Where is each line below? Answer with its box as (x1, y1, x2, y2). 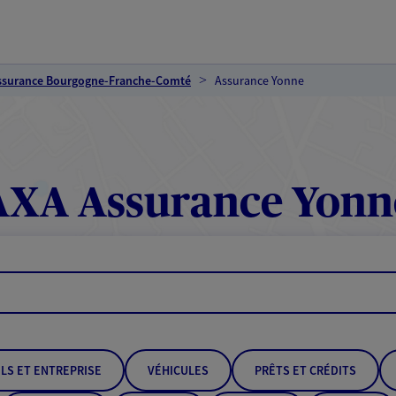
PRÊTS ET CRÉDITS (255, 362, 356, 378)
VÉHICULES (148, 362, 209, 378)
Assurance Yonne (215, 72, 304, 88)
